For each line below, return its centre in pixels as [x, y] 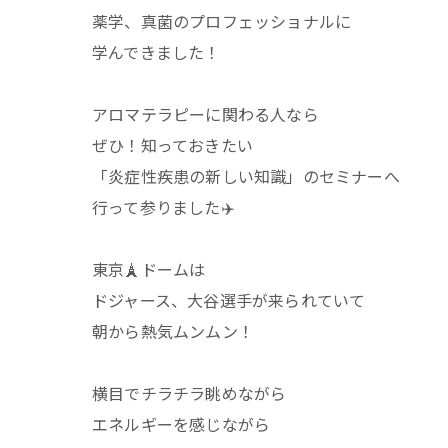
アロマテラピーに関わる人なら [205, 113]
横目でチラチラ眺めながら [189, 392]
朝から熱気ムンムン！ [173, 330]
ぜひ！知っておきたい [172, 144]
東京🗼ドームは [149, 268]
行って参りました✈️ [163, 206]
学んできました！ [156, 51]
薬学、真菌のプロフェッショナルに [222, 20]
